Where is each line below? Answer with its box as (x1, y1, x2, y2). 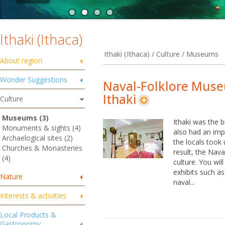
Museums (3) (2, 113, 49, 123)
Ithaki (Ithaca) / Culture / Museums (103, 49, 218, 59)
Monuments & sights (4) (2, 123, 81, 133)
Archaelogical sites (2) (2, 133, 73, 143)
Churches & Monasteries (2, 143, 82, 153)
